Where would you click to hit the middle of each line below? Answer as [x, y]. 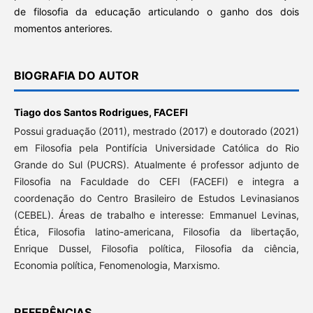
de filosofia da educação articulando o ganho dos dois [156, 12]
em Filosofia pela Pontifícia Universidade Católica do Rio [156, 148]
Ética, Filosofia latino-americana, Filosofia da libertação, [156, 232]
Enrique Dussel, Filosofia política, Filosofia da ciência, [156, 249]
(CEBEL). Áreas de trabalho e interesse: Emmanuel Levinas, [156, 215]
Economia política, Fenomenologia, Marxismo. [117, 265]
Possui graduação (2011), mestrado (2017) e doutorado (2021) [156, 131]
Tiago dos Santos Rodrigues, [83, 112]
